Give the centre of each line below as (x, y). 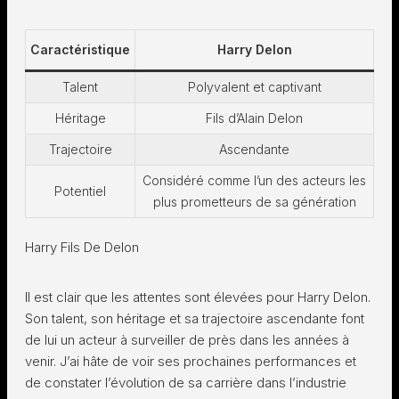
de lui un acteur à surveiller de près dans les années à (187, 340)
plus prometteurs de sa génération (254, 202)
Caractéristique (80, 49)
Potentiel (80, 191)
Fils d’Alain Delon (254, 118)
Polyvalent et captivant (254, 87)
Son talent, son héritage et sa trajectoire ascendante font (195, 318)
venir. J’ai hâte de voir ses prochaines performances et (191, 361)
